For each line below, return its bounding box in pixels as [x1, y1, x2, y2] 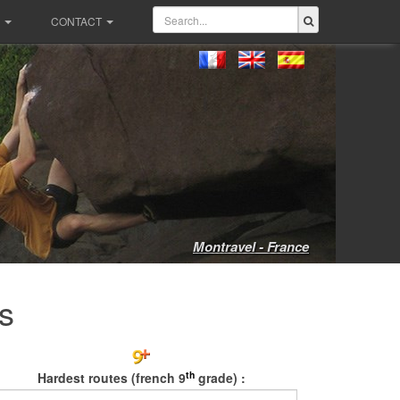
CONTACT [51, 13, 102, 29]
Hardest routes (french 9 [37, 369, 186, 387]
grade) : [194, 369, 246, 387]
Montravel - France [193, 237, 309, 256]
